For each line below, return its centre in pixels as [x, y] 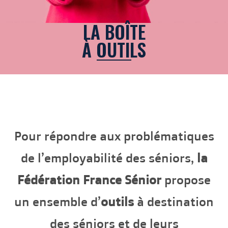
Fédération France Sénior [89, 179]
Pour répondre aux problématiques [114, 136]
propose [186, 179]
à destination [174, 201]
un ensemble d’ [58, 201]
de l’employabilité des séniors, [109, 158]
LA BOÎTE [114, 31]
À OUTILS [114, 49]
